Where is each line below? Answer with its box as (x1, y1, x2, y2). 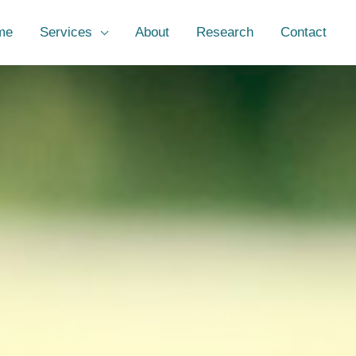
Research (196, 24, 253, 40)
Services (40, 24, 92, 40)
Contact (281, 24, 327, 40)
